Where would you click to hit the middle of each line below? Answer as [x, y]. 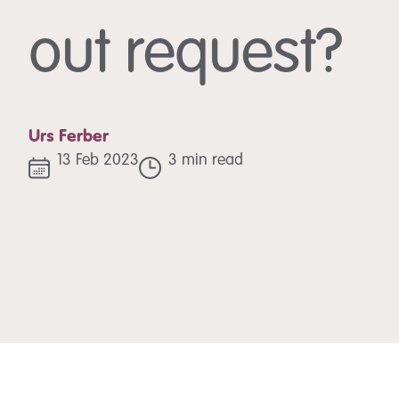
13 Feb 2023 [98, 160]
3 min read [206, 160]
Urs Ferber [69, 137]
